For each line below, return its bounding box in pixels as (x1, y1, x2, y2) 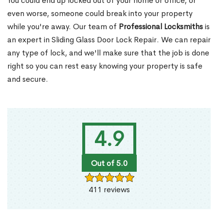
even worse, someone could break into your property (7, 8, 193, 19)
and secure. (7, 74, 48, 85)
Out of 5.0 (91, 158, 127, 169)
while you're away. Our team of (7, 21, 119, 32)
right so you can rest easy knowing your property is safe (7, 61, 202, 72)
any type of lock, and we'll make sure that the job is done (7, 48, 209, 58)
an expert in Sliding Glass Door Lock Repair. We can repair (7, 35, 211, 45)
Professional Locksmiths (119, 21, 203, 32)
